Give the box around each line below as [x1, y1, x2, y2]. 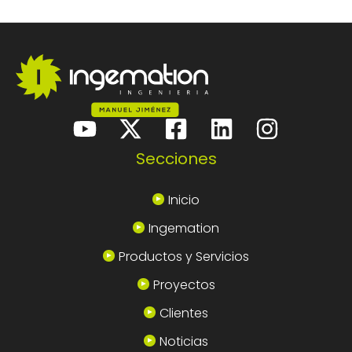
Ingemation [148, 219, 219, 238]
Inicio [168, 191, 200, 210]
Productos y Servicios [119, 247, 249, 266]
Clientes [159, 304, 208, 323]
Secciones [135, 148, 217, 170]
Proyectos [152, 276, 215, 295]
